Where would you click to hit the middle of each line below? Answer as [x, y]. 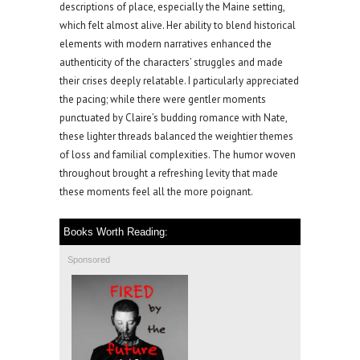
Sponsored [89, 259]
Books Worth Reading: [116, 231]
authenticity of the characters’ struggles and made [171, 62]
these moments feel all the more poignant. [156, 191]
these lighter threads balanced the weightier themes [176, 136]
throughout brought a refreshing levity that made [169, 173]
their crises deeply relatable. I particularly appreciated [179, 80]
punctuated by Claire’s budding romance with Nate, [173, 117]
